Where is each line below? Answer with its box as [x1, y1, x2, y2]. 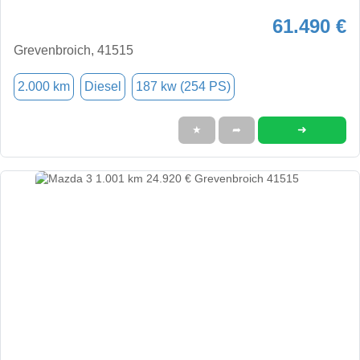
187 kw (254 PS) [136, 79, 231, 93]
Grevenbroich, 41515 [14, 43, 133, 57]
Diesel [84, 79, 121, 93]
